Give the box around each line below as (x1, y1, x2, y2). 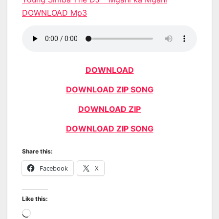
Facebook (40, 163, 68, 173)
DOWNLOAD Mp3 (22, 7, 87, 18)
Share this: (22, 147, 53, 155)
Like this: (22, 195, 48, 202)
